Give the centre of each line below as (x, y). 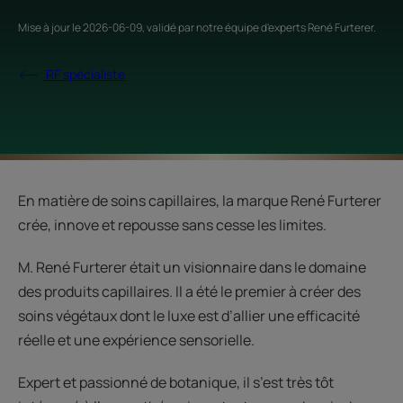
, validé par (169, 27)
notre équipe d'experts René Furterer (285, 27)
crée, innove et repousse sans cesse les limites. (172, 225)
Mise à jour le (50, 27)
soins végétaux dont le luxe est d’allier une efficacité (189, 316)
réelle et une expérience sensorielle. (136, 340)
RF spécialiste (84, 74)
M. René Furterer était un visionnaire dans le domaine (192, 267)
